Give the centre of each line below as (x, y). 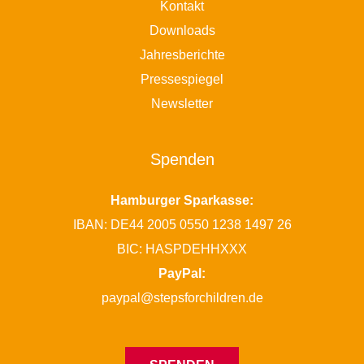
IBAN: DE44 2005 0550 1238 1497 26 (182, 225)
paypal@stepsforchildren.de (182, 298)
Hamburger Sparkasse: (182, 200)
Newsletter (182, 104)
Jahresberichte (182, 55)
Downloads (182, 30)
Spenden (182, 159)
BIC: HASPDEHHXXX (182, 249)
